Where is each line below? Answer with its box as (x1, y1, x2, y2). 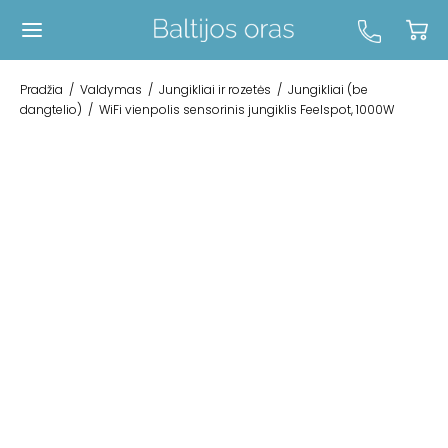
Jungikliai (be (288, 81, 368, 98)
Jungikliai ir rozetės (159, 81, 271, 98)
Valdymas (80, 81, 142, 98)
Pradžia (20, 81, 63, 98)
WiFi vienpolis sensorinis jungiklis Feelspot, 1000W (96, 101, 394, 118)
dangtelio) (20, 101, 82, 118)
